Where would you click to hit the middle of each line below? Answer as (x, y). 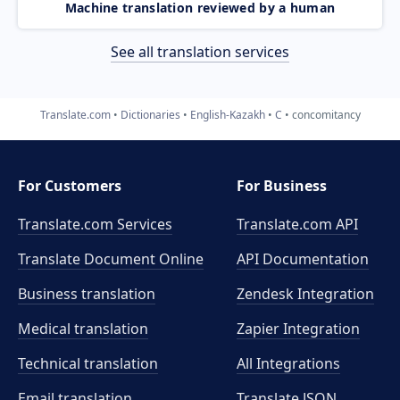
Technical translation (88, 363)
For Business (282, 186)
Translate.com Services (95, 224)
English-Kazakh (227, 114)
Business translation (87, 294)
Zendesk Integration (306, 294)
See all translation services (200, 51)
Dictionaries (150, 114)
